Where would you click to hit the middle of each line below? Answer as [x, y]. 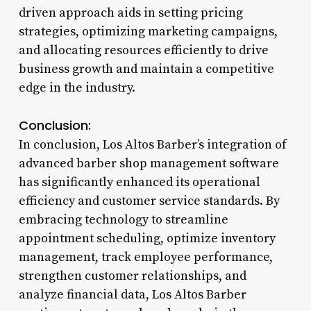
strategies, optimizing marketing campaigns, [148, 31]
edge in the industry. [77, 87]
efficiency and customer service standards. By [149, 201]
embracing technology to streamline [123, 219]
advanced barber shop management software [149, 163]
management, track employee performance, [145, 257]
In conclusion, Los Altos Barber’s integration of [152, 144]
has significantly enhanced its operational [139, 182]
